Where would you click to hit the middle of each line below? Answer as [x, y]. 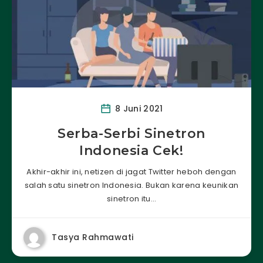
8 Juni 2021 [138, 108]
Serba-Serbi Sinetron [131, 133]
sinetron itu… [131, 198]
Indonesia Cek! [131, 150]
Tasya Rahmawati [93, 237]
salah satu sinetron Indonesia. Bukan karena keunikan [131, 185]
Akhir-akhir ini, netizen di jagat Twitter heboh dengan [131, 171]
